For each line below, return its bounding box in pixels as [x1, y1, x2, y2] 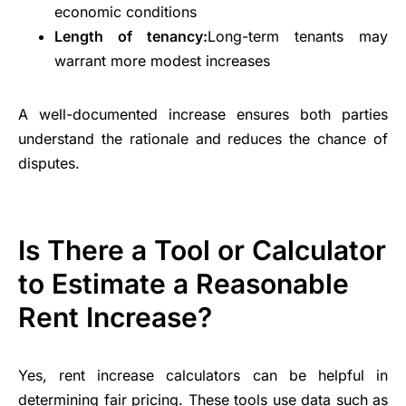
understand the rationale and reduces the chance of [18, 130, 388, 149]
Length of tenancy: [54, 27, 208, 46]
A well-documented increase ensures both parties [18, 105, 388, 124]
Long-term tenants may [208, 27, 388, 46]
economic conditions [54, 3, 197, 22]
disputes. [18, 154, 80, 173]
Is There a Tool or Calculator [18, 234, 386, 267]
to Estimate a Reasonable [18, 267, 349, 301]
